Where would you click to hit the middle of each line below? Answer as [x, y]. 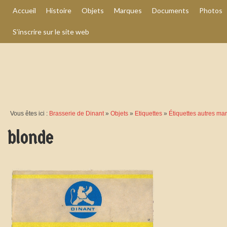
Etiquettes [148, 113]
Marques [128, 10]
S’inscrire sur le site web [51, 32]
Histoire [59, 10]
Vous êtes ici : [30, 113]
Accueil [24, 10]
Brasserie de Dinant [77, 113]
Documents [171, 10]
